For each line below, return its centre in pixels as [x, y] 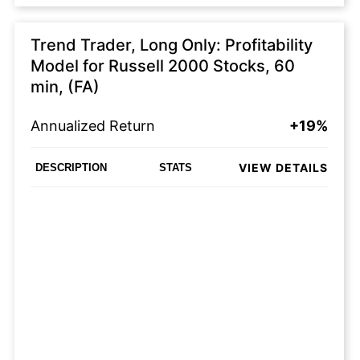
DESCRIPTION [71, 167]
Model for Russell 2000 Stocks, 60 [163, 66]
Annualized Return [93, 126]
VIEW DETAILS [283, 167]
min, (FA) [65, 87]
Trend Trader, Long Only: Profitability [172, 45]
